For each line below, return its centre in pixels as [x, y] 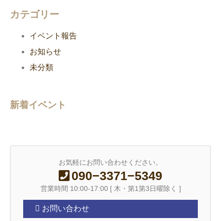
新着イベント [38, 105]
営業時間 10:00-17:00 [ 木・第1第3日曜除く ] [110, 188]
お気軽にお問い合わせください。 [110, 162]
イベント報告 [53, 36]
